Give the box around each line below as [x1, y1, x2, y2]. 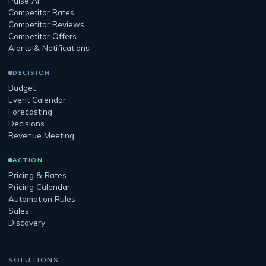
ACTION [12, 156, 43, 164]
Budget [8, 83, 36, 93]
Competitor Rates [8, 7, 74, 17]
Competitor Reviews [8, 19, 84, 29]
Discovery [8, 217, 45, 227]
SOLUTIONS [8, 255, 59, 264]
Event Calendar [8, 94, 66, 104]
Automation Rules [8, 194, 75, 204]
